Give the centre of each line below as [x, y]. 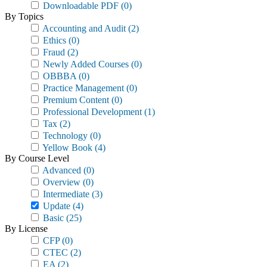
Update [55, 206]
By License [26, 229]
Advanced [61, 170]
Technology [64, 136]
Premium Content [75, 100]
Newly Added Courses [85, 64]
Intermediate [65, 194]
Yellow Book [66, 148]
